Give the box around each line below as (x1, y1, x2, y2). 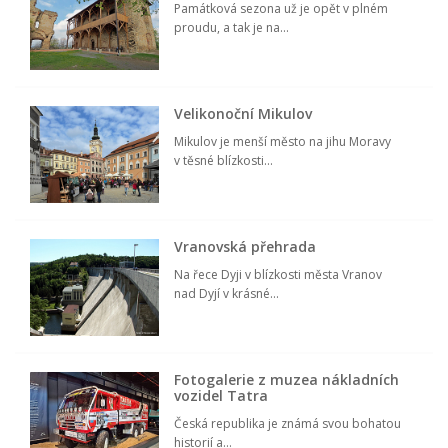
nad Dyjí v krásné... (174, 285, 280, 303)
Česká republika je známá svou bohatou (174, 415, 402, 433)
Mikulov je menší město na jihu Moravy (174, 133, 392, 151)
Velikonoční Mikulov (174, 104, 313, 124)
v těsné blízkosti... (174, 152, 274, 170)
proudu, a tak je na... (174, 19, 290, 37)
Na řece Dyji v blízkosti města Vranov (174, 266, 383, 284)
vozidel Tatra (174, 386, 269, 406)
